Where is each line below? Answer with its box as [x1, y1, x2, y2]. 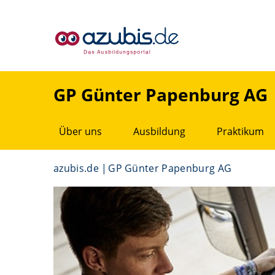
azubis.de [53, 161, 99, 175]
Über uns [59, 125, 102, 138]
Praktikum [217, 125, 264, 138]
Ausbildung [133, 125, 185, 138]
